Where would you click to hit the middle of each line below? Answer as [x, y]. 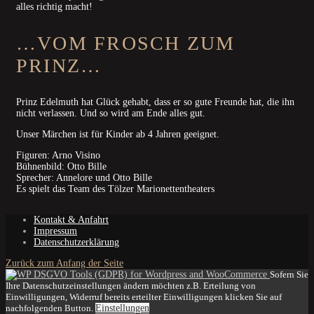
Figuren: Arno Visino [58, 156]
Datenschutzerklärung [76, 243]
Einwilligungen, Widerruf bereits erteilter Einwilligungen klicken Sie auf [144, 297]
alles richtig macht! [54, 7]
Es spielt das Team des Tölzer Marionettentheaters [115, 189]
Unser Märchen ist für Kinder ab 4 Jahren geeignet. [118, 135]
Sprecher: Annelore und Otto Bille [84, 178]
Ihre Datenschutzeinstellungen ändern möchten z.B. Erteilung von [131, 286]
